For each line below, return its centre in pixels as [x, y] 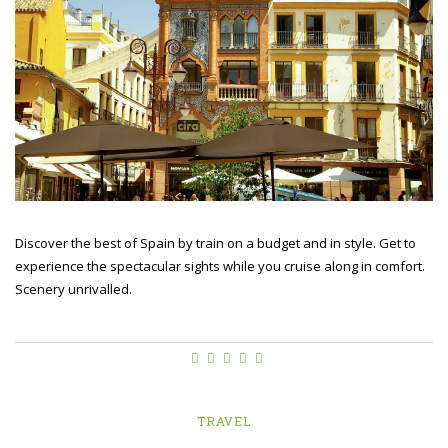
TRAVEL [224, 420]
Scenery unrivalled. [73, 288]
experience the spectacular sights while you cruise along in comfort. [220, 265]
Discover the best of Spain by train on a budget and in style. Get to [215, 242]
